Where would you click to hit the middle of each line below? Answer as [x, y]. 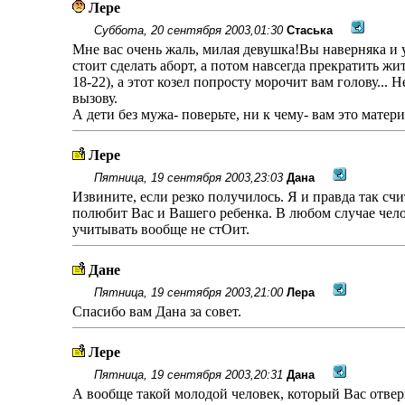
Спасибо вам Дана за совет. [156, 311]
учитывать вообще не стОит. [160, 229]
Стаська [309, 30]
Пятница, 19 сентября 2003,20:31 [188, 375]
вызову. [94, 98]
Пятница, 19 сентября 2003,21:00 [188, 292]
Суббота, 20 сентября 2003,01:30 [188, 30]
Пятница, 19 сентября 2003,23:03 [188, 178]
